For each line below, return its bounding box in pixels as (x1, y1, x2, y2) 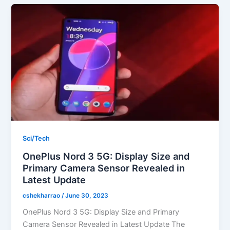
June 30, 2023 (65, 191, 109, 199)
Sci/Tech (23, 134, 50, 142)
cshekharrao (23, 191, 62, 199)
